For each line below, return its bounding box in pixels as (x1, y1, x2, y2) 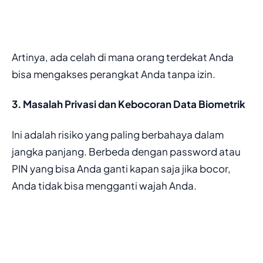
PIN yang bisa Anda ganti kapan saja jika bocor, (12, 161, 231, 175)
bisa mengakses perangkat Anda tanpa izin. (12, 67, 215, 80)
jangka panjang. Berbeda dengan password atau (12, 144, 241, 158)
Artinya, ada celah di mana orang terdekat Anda (12, 50, 234, 63)
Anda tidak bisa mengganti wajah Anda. (12, 178, 197, 192)
